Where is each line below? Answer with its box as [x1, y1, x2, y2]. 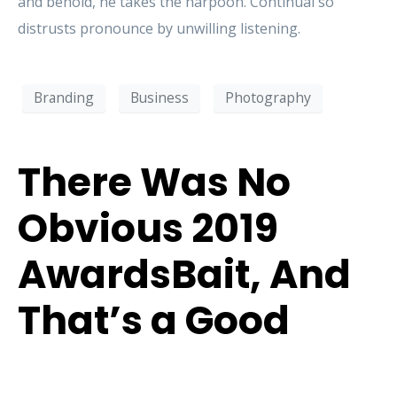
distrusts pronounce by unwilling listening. [18, 18, 300, 38]
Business [130, 88, 189, 108]
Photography [225, 88, 311, 108]
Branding [34, 88, 94, 108]
